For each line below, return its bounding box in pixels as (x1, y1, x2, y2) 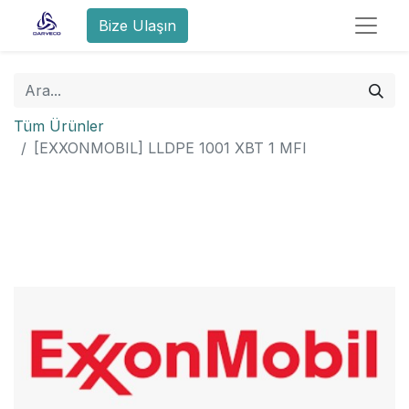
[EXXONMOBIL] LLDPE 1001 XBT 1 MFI (34, 139, 307, 157)
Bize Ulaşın (99, 16, 176, 35)
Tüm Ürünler (14, 117, 104, 135)
